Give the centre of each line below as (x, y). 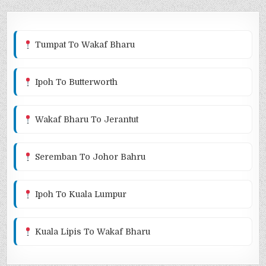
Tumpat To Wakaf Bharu (84, 45)
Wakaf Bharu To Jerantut (86, 120)
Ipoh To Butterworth (75, 82)
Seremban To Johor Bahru (89, 157)
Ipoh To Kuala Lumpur (80, 194)
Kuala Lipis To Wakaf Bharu (92, 232)
